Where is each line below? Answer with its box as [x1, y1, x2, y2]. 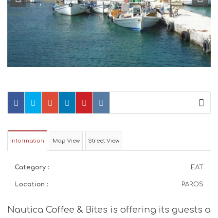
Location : [15, 181, 48, 188]
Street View [88, 137, 119, 144]
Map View [53, 137, 80, 144]
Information [10, 137, 44, 144]
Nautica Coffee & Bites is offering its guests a [7, 204, 211, 215]
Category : [15, 163, 49, 171]
